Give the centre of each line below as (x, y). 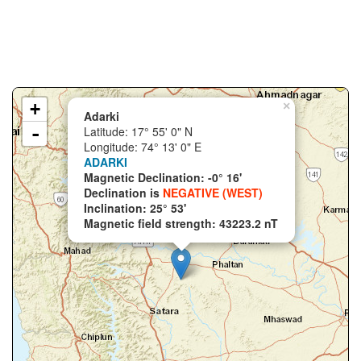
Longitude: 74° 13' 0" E (143, 147)
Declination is (123, 193)
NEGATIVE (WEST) (213, 193)
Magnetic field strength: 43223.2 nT (181, 223)
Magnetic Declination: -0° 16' (163, 177)
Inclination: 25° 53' (135, 208)
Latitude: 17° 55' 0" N (138, 131)
